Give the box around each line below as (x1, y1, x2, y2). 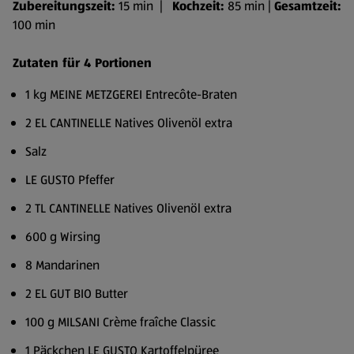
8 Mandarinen (25, 256, 100, 274)
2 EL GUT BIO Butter (25, 284, 128, 303)
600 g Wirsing (25, 228, 100, 246)
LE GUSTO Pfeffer (25, 171, 115, 189)
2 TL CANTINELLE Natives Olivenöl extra (25, 199, 232, 217)
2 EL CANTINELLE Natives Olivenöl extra (25, 114, 232, 132)
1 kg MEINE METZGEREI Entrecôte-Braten (25, 85, 237, 104)
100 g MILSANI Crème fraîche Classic (25, 313, 216, 331)
